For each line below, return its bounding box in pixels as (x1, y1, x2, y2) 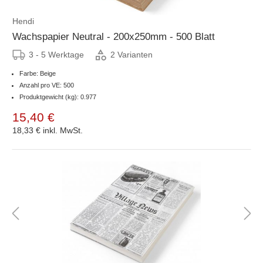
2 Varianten (110, 50, 153, 60)
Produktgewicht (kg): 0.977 (19, 93, 96, 100)
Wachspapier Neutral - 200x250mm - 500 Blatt (12, 31, 215, 42)
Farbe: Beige (19, 69, 56, 77)
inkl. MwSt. (43, 125, 83, 135)
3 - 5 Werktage (29, 49, 84, 59)
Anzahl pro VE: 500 (19, 81, 74, 89)
